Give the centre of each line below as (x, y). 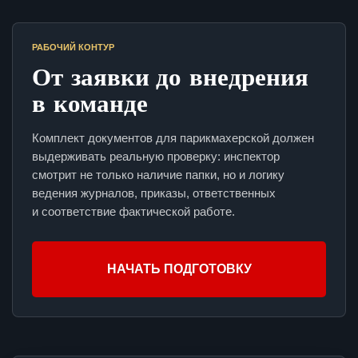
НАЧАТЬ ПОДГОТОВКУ (179, 269)
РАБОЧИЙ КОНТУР (73, 48)
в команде (90, 103)
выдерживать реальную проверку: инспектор (156, 157)
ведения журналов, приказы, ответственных (154, 193)
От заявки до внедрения (170, 76)
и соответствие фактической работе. (133, 212)
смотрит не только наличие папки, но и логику (158, 175)
